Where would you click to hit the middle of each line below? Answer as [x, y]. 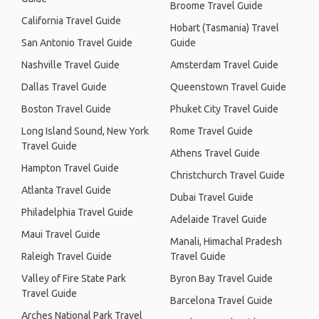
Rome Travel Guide [211, 131]
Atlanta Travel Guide [66, 190]
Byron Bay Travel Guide [221, 278]
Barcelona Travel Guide [221, 300]
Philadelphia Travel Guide [77, 212]
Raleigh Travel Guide [67, 256]
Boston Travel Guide [66, 109]
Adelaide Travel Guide [219, 219]
